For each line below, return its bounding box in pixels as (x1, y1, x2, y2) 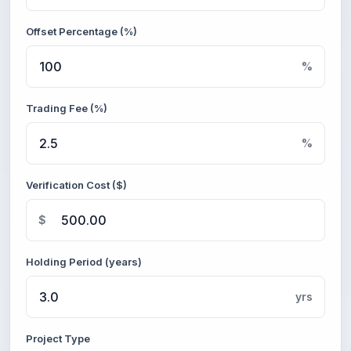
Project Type (26, 332, 90, 345)
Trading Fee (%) (26, 102, 107, 114)
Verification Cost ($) (26, 179, 127, 191)
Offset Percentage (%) (26, 25, 137, 38)
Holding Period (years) (26, 255, 142, 268)
